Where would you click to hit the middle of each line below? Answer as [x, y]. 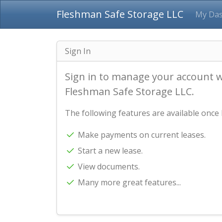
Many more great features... [128, 182]
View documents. [108, 166]
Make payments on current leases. [141, 135]
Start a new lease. [109, 151]
